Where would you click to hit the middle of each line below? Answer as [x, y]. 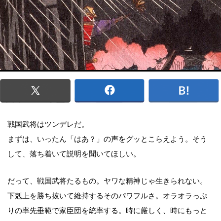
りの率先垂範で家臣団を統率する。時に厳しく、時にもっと [107, 210]
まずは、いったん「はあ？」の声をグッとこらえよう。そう [107, 139]
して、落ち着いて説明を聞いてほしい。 [74, 154]
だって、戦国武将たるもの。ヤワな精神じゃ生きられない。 [107, 181]
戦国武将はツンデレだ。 [48, 124]
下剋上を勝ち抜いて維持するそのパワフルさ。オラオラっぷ [107, 196]
